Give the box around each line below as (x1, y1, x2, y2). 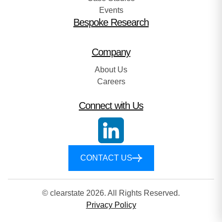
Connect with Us (79, 100, 143, 111)
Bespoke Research (73, 16, 149, 28)
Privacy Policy (86, 200, 136, 209)
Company (92, 46, 130, 57)
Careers (97, 77, 125, 86)
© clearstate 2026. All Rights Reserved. (42, 188, 180, 197)
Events (99, 5, 123, 14)
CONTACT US (80, 153, 132, 162)
